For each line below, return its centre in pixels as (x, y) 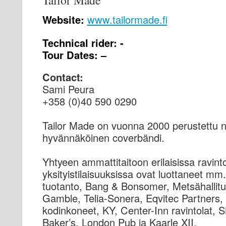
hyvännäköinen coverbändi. (103, 137)
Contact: (63, 77)
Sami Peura (68, 89)
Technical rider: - (83, 43)
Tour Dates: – (74, 55)
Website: (65, 19)
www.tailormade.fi (127, 19)
